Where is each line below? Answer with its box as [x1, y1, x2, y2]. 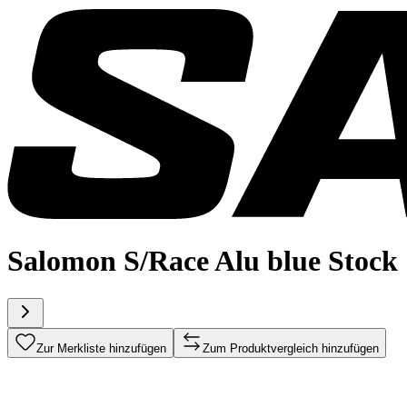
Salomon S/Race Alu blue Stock [7, 244, 398, 278]
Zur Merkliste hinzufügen [36, 341, 166, 355]
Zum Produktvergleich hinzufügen [203, 341, 379, 355]
